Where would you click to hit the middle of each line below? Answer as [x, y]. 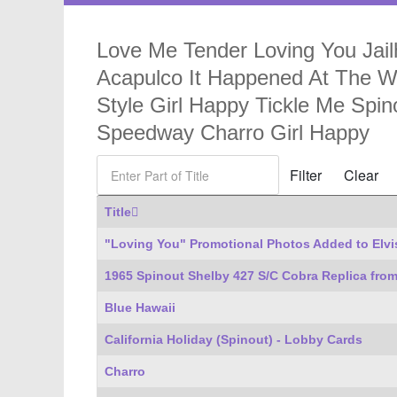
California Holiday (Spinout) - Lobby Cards [234, 339]
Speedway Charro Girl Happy [233, 132]
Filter [306, 175]
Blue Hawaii [140, 307]
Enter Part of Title [144, 165]
